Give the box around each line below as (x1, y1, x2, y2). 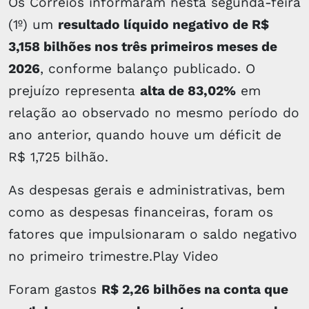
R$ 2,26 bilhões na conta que (101, 281, 288, 297)
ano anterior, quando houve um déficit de (8, 126, 281, 143)
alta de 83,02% (140, 82, 236, 99)
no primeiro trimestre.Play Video (8, 248, 219, 264)
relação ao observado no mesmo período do (8, 104, 299, 121)
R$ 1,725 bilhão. (8, 148, 108, 165)
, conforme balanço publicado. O (40, 60, 255, 77)
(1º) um (8, 16, 58, 32)
